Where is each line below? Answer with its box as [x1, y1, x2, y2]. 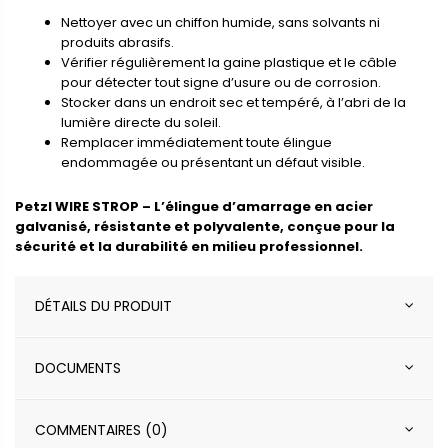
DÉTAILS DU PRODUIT [34, 295, 172, 316]
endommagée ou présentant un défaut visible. [61, 152, 365, 172]
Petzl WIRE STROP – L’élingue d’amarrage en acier [15, 196, 373, 216]
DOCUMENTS [34, 357, 121, 378]
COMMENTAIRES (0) [34, 419, 168, 440]
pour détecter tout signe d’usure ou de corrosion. [61, 72, 381, 92]
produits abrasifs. [61, 32, 174, 52]
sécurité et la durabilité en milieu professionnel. [15, 236, 363, 256]
